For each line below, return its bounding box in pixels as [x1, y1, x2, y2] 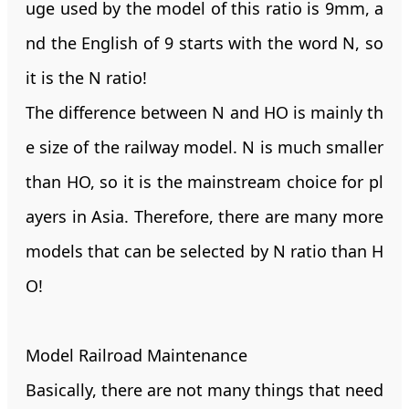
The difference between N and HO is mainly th [26, 100, 383, 123]
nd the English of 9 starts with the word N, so [26, 31, 383, 54]
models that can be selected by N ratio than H [26, 239, 383, 262]
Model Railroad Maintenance [26, 343, 247, 366]
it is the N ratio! [26, 66, 147, 89]
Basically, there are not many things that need [26, 378, 383, 401]
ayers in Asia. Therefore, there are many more [26, 204, 383, 227]
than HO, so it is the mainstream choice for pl [26, 170, 383, 193]
